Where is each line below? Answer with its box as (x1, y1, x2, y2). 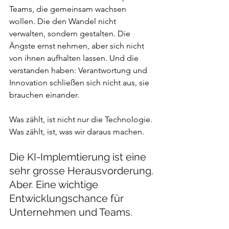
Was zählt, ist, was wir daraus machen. (9, 127, 144, 137)
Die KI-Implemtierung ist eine (9, 151, 149, 164)
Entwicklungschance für (9, 192, 126, 205)
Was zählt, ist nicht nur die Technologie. (9, 114, 152, 125)
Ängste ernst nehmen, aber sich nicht (9, 41, 146, 51)
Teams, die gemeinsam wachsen (9, 4, 128, 14)
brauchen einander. (9, 90, 79, 100)
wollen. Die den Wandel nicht (9, 16, 118, 27)
